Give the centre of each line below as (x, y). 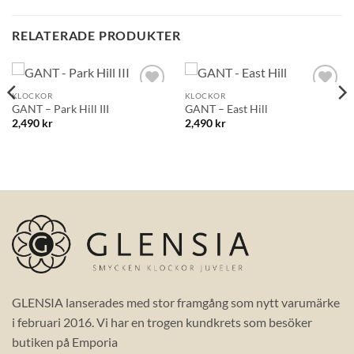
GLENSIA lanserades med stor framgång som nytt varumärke (176, 303)
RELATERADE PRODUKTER (96, 35)
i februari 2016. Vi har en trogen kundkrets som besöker (162, 322)
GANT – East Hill (226, 109)
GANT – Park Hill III (60, 109)
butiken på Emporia (65, 342)
